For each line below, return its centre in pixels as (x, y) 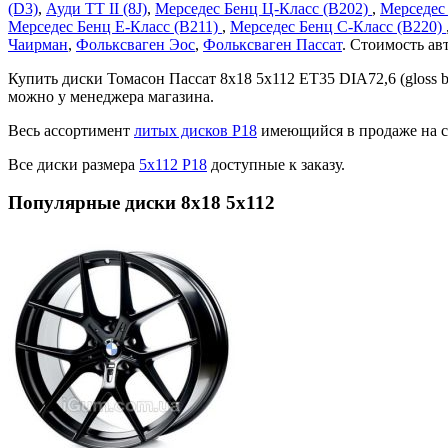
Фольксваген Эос (135, 44)
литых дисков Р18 (195, 130)
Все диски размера (73, 164)
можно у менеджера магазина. (111, 96)
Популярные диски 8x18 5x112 (141, 203)
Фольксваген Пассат (272, 44)
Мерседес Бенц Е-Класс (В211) (115, 26)
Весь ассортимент (71, 130)
